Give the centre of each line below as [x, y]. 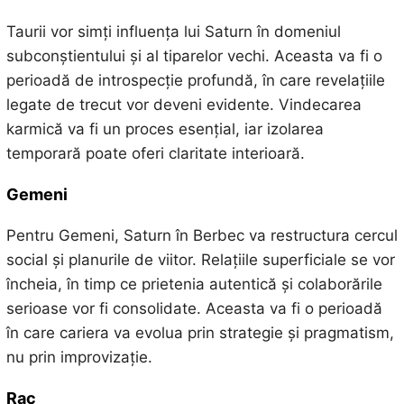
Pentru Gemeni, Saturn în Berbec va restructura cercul [202, 235]
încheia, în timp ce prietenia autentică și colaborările [194, 284]
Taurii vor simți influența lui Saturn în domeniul [173, 31]
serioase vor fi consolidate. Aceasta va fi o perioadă [194, 308]
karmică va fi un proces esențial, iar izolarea [165, 129]
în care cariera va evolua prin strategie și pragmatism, [200, 332]
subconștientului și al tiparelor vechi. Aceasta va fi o [194, 55]
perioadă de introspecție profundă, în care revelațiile [195, 80]
